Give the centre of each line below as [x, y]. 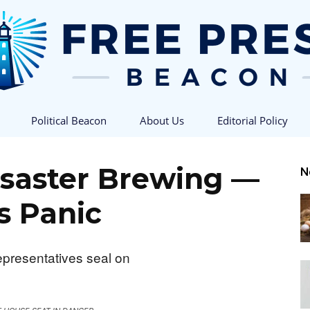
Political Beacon [69, 120]
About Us [162, 120]
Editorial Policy [253, 120]
